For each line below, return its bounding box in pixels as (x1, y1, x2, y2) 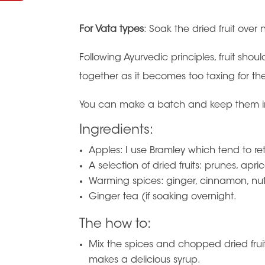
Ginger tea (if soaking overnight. (89, 192, 237, 202)
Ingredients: (79, 124, 154, 137)
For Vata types (79, 25, 144, 34)
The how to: (79, 218, 151, 231)
